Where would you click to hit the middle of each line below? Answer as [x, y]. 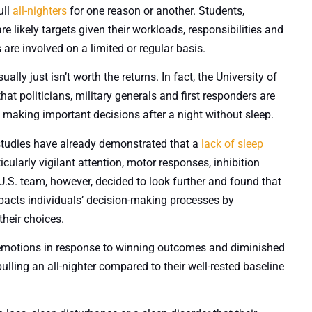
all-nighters [40, 10]
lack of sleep [232, 143]
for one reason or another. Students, [156, 10]
